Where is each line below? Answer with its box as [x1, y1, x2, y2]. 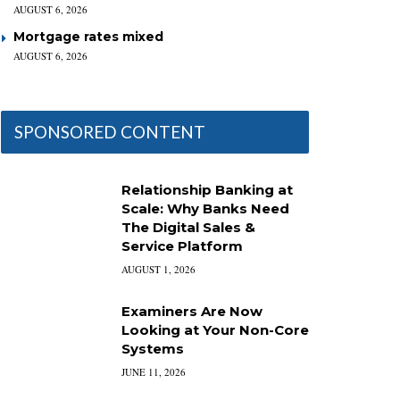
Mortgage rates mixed [13, 29, 163, 45]
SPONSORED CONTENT [14, 121, 205, 142]
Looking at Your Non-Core [121, 321, 309, 338]
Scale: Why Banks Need [121, 200, 289, 217]
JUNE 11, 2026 [121, 365, 186, 379]
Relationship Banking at [121, 181, 293, 198]
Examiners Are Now [121, 303, 262, 320]
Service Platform [121, 237, 243, 254]
